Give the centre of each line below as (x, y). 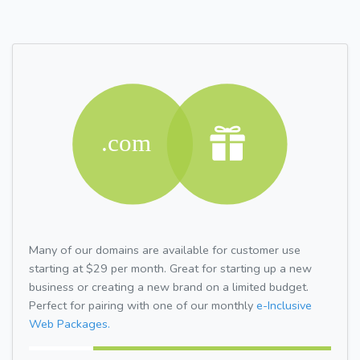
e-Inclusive (284, 305)
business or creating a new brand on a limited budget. (169, 286)
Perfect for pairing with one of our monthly (143, 305)
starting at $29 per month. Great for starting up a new (170, 268)
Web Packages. (70, 323)
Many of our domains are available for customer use (165, 250)
